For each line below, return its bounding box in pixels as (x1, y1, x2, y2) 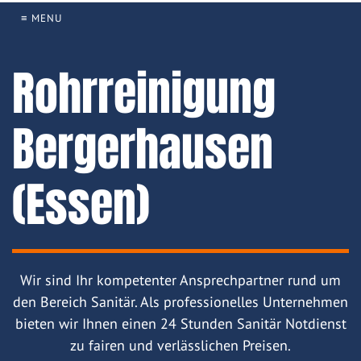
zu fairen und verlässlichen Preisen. (70, 336, 291, 355)
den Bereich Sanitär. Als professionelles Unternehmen (13, 293, 348, 312)
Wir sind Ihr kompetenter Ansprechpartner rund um (20, 271, 341, 290)
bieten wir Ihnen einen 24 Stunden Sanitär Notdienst (15, 314, 346, 334)
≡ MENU (21, 11, 62, 26)
